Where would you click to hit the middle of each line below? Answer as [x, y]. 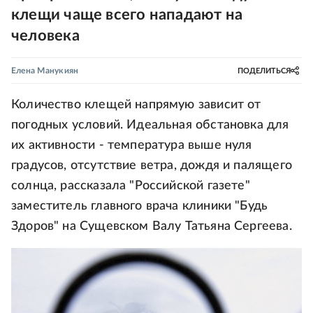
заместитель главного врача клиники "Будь [140, 206]
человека [45, 36]
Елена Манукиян [45, 71]
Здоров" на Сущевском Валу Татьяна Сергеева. [152, 226]
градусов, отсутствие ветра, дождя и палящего [152, 166]
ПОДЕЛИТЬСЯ [264, 71]
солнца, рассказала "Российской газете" [131, 186]
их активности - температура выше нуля [132, 145]
